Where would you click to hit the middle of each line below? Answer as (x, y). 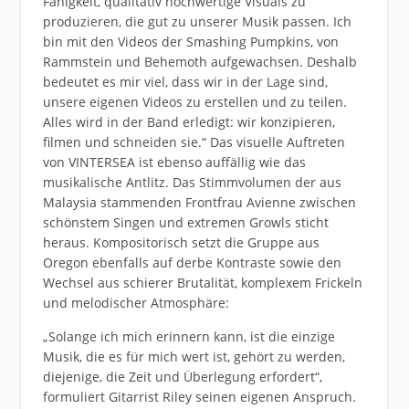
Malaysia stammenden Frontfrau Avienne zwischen (199, 203)
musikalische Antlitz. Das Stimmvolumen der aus (192, 183)
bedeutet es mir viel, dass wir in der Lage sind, (185, 82)
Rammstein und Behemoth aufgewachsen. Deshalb (199, 62)
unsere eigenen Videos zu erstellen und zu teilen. (194, 102)
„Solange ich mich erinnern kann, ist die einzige (189, 337)
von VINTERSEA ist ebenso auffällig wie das (174, 163)
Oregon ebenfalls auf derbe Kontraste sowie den (192, 263)
